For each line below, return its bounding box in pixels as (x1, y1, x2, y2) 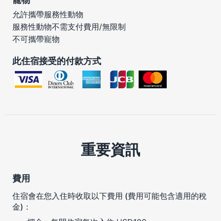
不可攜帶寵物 (12, 34, 60, 44)
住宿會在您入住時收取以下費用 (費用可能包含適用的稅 (12, 190, 207, 201)
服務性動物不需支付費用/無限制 (12, 21, 126, 32)
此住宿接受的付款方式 (12, 55, 101, 66)
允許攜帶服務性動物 (12, 9, 83, 19)
